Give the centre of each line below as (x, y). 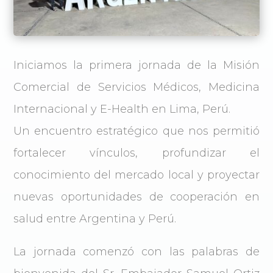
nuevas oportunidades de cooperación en (136, 197)
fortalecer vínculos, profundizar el (136, 153)
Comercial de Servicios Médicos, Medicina (136, 87)
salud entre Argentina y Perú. (94, 219)
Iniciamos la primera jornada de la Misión (136, 66)
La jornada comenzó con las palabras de (136, 252)
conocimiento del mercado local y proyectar (136, 175)
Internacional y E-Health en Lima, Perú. (122, 109)
